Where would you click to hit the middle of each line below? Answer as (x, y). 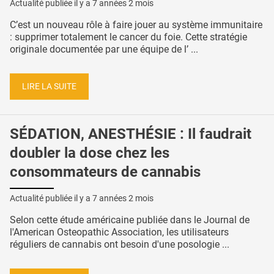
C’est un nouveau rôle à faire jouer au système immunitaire (136, 25)
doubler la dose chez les (90, 153)
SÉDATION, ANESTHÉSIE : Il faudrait (131, 134)
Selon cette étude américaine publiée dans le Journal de (130, 220)
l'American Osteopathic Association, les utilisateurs (119, 232)
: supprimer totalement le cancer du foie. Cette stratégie (128, 37)
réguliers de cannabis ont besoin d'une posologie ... (120, 245)
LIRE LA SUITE (49, 86)
